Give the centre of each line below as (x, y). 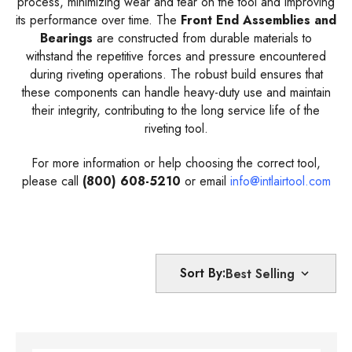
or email (203, 181)
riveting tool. (176, 129)
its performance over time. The (98, 20)
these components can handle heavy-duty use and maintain (176, 93)
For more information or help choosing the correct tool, (176, 163)
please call (52, 181)
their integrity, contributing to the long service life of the (176, 111)
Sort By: (203, 273)
